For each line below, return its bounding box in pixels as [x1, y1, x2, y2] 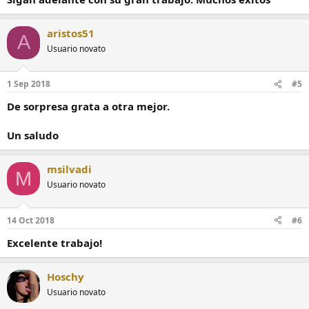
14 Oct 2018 [7, 214, 54, 226]
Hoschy [47, 269, 84, 283]
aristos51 [47, 26, 94, 40]
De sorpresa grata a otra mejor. [7, 99, 170, 114]
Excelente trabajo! [7, 235, 102, 250]
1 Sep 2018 [7, 78, 50, 90]
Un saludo [7, 128, 59, 143]
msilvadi [47, 162, 92, 177]
